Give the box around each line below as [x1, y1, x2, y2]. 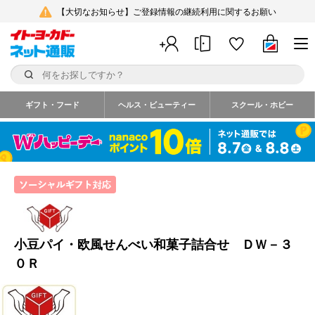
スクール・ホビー [231, 101, 293, 109]
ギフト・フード [25, 101, 79, 109]
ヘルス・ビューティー [118, 101, 196, 109]
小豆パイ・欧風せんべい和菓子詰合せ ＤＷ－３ [14, 238, 292, 252]
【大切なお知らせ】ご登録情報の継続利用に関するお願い [56, 7, 276, 17]
